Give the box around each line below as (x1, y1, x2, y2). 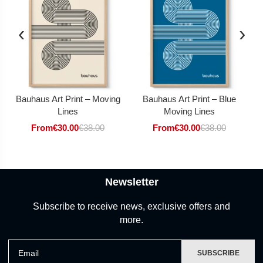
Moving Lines (164, 106, 215, 117)
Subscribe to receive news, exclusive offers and (33, 201, 230, 212)
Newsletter (104, 176, 159, 188)
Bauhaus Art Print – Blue (143, 94, 236, 104)
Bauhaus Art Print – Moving (15, 94, 120, 104)
